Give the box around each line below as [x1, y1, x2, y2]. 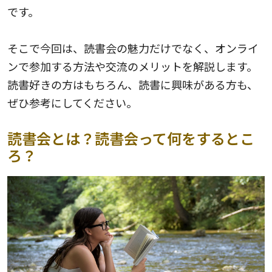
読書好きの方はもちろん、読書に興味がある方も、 [7, 76, 258, 92]
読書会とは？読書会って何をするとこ [7, 127, 254, 149]
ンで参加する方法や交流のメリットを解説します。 [7, 58, 257, 74]
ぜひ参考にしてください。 [7, 94, 137, 110]
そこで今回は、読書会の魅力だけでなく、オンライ [7, 39, 259, 56]
